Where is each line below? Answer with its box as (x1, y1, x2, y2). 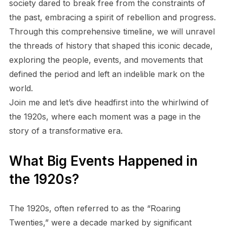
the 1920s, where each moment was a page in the (9, 111, 201, 122)
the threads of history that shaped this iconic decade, (9, 41, 213, 51)
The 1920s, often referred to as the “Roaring (9, 203, 180, 213)
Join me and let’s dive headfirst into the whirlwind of (9, 97, 209, 107)
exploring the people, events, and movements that (9, 55, 203, 65)
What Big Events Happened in (9, 153, 198, 169)
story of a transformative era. (9, 126, 123, 136)
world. (9, 83, 33, 93)
